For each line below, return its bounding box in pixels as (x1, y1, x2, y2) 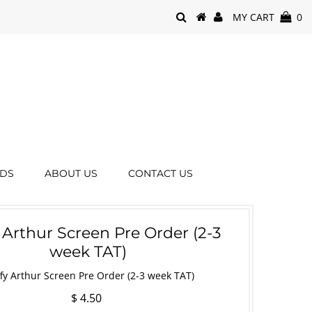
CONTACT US (128, 167, 193, 180)
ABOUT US (45, 167, 97, 180)
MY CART (233, 10, 281, 24)
